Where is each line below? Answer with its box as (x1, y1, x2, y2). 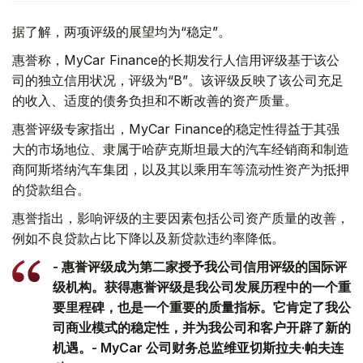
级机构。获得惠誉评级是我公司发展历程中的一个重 (53, 279, 351, 296)
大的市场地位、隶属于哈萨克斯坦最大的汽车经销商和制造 (12, 141, 349, 158)
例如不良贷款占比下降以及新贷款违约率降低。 (12, 230, 284, 247)
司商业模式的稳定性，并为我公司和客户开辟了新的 (53, 319, 351, 336)
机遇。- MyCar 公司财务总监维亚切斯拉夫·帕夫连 (53, 340, 344, 357)
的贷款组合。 (12, 181, 90, 199)
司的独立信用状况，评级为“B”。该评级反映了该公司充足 (12, 72, 344, 89)
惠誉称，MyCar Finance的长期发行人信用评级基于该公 (12, 52, 340, 69)
